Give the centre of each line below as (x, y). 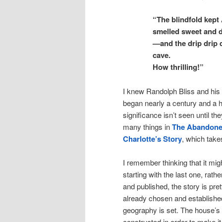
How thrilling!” (178, 67)
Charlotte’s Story (152, 139)
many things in (147, 126)
